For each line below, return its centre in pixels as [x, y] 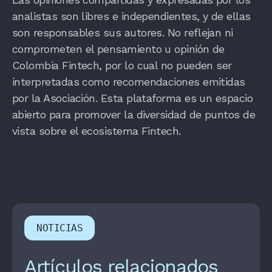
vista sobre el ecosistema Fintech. [97, 131]
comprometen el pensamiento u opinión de [118, 49]
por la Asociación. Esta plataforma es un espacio [133, 98]
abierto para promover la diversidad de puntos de [134, 115]
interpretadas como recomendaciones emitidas [129, 82]
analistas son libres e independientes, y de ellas [131, 16]
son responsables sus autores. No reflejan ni [123, 33]
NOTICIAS [60, 228]
